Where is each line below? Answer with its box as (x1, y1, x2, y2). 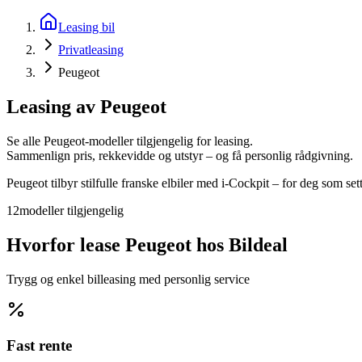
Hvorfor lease (6, 234, 125, 255)
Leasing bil (58, 20, 115, 34)
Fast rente (6, 337, 72, 355)
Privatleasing (58, 43, 124, 57)
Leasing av (6, 95, 100, 117)
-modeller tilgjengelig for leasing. (85, 133, 253, 148)
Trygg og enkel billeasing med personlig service (6, 271, 250, 286)
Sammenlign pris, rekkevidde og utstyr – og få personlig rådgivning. (6, 148, 353, 162)
